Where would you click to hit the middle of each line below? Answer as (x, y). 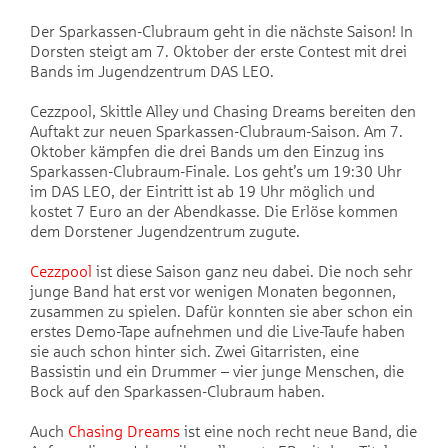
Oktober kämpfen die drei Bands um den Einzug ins (207, 152)
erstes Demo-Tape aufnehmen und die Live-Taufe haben (217, 332)
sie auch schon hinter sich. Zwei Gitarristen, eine (194, 352)
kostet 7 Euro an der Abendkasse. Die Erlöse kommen (214, 212)
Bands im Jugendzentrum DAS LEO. (152, 72)
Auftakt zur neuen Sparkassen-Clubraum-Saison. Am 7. (216, 132)
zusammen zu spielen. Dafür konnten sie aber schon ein (221, 312)
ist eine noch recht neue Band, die (298, 432)
